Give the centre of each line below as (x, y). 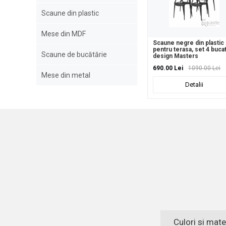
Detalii (194, 85)
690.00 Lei (168, 68)
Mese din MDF (64, 34)
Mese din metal (66, 75)
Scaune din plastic (70, 13)
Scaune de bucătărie (74, 54)
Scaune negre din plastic (188, 43)
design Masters (176, 56)
